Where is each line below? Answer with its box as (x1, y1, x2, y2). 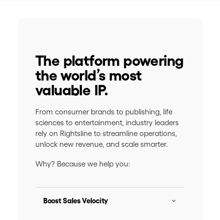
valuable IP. (35, 82, 109, 98)
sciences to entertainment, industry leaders (35, 118, 179, 127)
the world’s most (35, 67, 142, 83)
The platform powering (35, 53, 184, 69)
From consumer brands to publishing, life (35, 108, 172, 116)
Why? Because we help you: (35, 160, 130, 168)
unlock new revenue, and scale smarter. (35, 140, 168, 148)
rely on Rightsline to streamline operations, (35, 129, 177, 137)
